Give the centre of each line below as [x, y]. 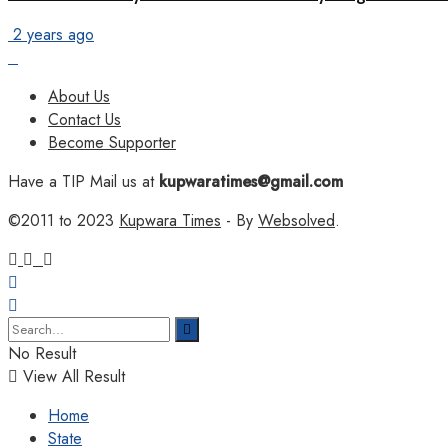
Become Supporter [112, 142]
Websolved [296, 220]
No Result [42, 353]
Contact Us [84, 119]
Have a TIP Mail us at [81, 181]
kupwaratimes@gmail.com [248, 181]
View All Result [71, 376]
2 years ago [51, 34]
